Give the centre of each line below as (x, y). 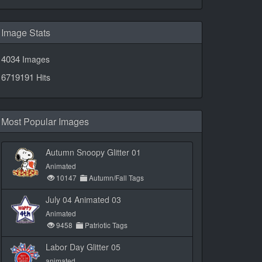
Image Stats (26, 32)
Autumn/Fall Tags (116, 177)
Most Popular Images (45, 121)
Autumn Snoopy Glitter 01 (93, 152)
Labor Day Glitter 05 (83, 247)
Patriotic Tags (105, 225)
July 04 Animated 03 (83, 199)
